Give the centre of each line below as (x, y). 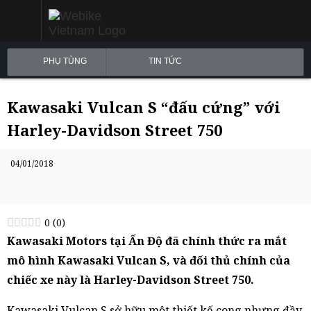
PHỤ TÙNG (65, 61)
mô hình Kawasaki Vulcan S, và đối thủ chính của (149, 260)
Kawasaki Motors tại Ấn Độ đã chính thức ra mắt (147, 241)
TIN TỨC (165, 61)
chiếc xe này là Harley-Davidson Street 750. (131, 280)
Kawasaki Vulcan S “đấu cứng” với (144, 107)
